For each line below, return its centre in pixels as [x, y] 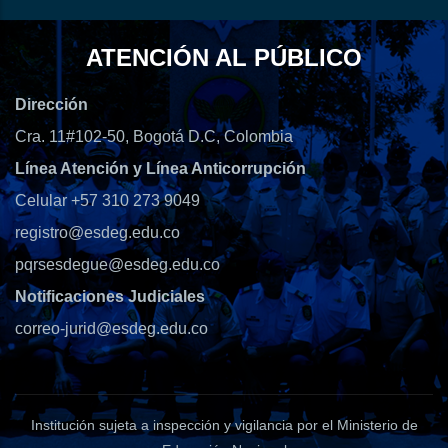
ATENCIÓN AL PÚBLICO [224, 58]
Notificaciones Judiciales [110, 297]
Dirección [51, 105]
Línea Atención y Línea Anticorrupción [160, 169]
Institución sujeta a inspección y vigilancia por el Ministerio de [224, 425]
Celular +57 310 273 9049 [107, 201]
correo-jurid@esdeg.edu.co [111, 329]
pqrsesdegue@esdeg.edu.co [117, 265]
